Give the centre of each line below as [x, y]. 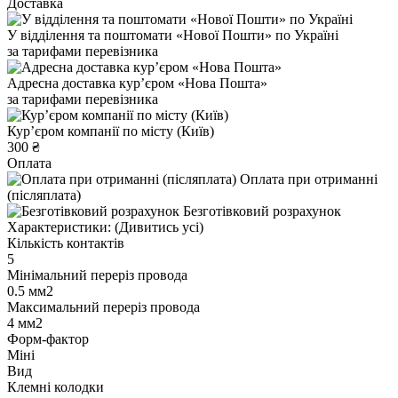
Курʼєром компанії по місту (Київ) [111, 131]
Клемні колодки [56, 386]
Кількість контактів [66, 243]
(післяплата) [44, 195]
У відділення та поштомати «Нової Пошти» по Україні [173, 35]
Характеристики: [59, 227]
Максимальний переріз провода [103, 306]
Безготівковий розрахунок [262, 211]
